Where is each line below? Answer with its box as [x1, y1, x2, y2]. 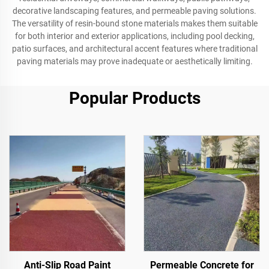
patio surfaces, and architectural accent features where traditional [11, 44, 258, 53]
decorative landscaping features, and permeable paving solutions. [13, 6, 256, 16]
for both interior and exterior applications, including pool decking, [14, 31, 255, 41]
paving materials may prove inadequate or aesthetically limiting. [16, 56, 253, 66]
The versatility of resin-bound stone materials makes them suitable [11, 19, 258, 28]
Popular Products [68, 88, 201, 108]
